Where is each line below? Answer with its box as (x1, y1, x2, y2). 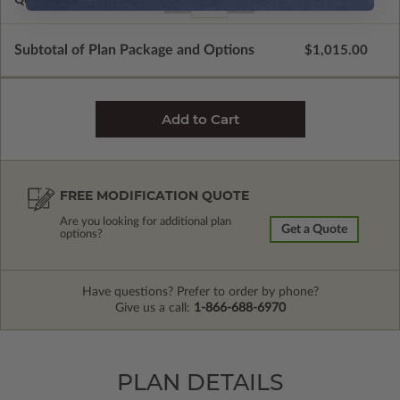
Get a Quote (281, 223, 347, 237)
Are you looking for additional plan (60, 216, 231, 229)
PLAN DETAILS (116, 369, 284, 396)
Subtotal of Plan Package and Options (14, 43, 254, 58)
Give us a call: (114, 302, 194, 315)
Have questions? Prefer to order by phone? (81, 286, 319, 299)
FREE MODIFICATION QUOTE (60, 187, 249, 204)
